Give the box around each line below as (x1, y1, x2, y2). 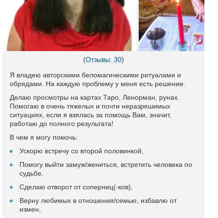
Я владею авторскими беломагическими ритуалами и (10, 71, 181, 79)
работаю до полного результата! (10, 120, 113, 127)
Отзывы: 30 (85, 55, 122, 63)
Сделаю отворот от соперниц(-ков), (19, 183, 133, 191)
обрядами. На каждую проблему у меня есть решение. (10, 80, 185, 88)
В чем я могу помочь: (10, 133, 78, 141)
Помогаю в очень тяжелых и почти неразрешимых (10, 102, 170, 110)
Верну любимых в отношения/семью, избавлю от (19, 197, 177, 204)
